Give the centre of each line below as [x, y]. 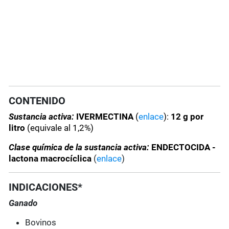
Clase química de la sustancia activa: [79, 147]
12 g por [187, 117]
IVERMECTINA [104, 117]
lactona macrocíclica [51, 159]
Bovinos [41, 223]
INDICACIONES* [46, 187]
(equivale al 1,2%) [61, 128]
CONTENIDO [37, 101]
